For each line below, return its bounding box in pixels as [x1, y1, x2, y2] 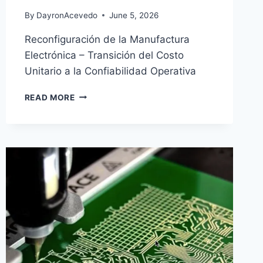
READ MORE [24, 92, 75, 102]
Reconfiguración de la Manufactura [24, 33, 190, 45]
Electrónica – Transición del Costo [24, 49, 184, 61]
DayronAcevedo [36, 10, 97, 20]
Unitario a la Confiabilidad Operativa [24, 65, 196, 77]
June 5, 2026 [109, 10, 159, 20]
